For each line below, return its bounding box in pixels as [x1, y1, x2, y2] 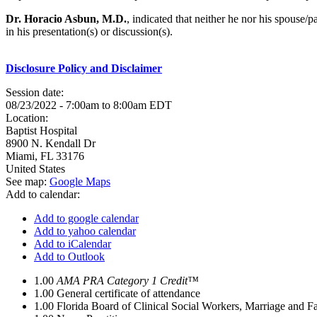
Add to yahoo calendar [34, 225, 136, 237]
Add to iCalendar [34, 238, 111, 250]
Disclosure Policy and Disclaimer [6, 62, 162, 74]
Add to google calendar [34, 212, 139, 224]
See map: [6, 175, 50, 188]
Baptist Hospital [6, 125, 77, 137]
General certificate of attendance [57, 287, 200, 299]
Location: [6, 112, 51, 124]
